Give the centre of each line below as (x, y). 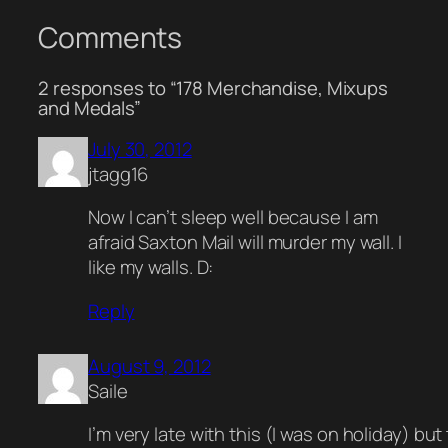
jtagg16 (118, 173)
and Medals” (89, 108)
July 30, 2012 (140, 148)
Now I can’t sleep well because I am (233, 217)
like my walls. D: (151, 267)
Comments (110, 38)
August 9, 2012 (149, 365)
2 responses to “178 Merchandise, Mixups (213, 88)
